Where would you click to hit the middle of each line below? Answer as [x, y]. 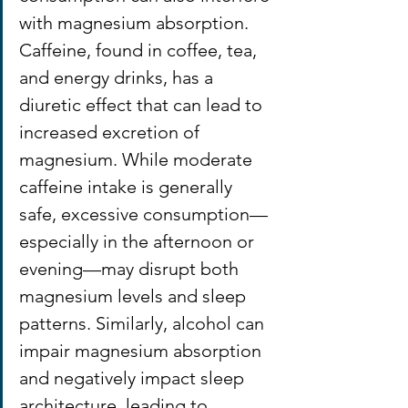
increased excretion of [112, 132]
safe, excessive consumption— [143, 214]
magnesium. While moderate [138, 159]
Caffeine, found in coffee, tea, [140, 50]
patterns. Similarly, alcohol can [144, 323]
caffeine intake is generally [128, 186]
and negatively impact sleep [134, 377]
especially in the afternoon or [139, 241]
